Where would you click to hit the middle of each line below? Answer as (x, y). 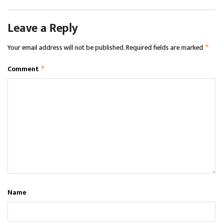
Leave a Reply (43, 28)
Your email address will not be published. (66, 47)
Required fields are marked (165, 47)
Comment (24, 69)
